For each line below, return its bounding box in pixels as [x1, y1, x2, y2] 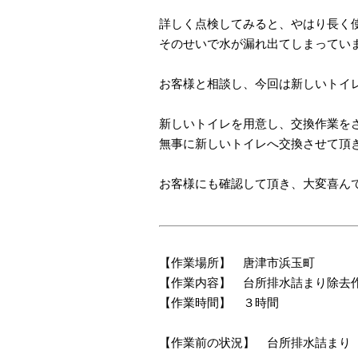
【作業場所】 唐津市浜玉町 [159, 256, 315, 269]
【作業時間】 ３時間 [159, 296, 279, 309]
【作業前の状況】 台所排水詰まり [159, 336, 351, 349]
